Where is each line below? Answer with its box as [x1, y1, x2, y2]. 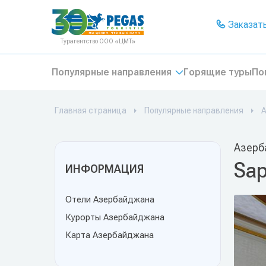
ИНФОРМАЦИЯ [65, 163, 144, 175]
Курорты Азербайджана [65, 212, 164, 223]
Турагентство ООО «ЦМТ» [61, 38, 135, 45]
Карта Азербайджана [65, 230, 154, 240]
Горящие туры [183, 66, 252, 78]
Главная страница [55, 106, 126, 115]
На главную [52, 9, 99, 20]
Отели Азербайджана [65, 194, 154, 205]
